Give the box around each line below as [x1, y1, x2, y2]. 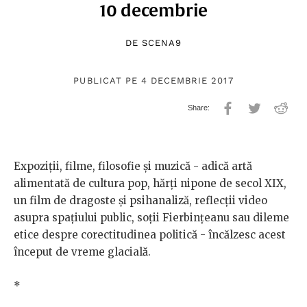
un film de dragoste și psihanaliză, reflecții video [14, 194, 267, 208]
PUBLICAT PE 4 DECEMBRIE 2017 [73, 75, 234, 86]
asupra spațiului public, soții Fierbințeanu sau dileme [14, 211, 289, 225]
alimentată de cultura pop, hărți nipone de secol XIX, [14, 177, 286, 191]
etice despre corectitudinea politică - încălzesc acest [14, 228, 286, 242]
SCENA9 [141, 38, 182, 49]
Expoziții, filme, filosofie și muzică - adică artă [14, 160, 252, 173]
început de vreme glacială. [14, 245, 151, 259]
